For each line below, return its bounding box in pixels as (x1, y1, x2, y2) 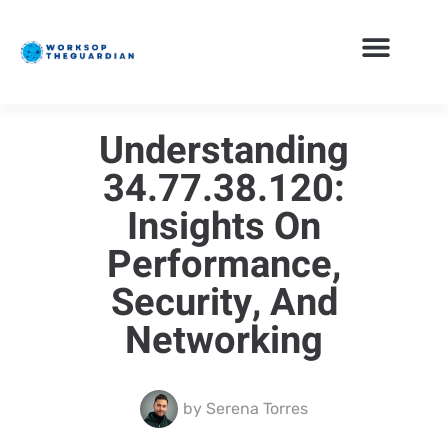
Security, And (110, 274, 338, 331)
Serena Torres (202, 398, 308, 418)
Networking (125, 312, 323, 369)
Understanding (99, 122, 349, 179)
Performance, (107, 236, 341, 293)
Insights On (127, 198, 321, 255)
